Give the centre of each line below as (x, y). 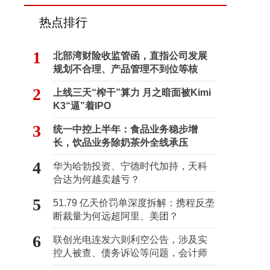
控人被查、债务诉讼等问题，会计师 (130, 253)
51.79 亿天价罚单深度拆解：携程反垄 (134, 203)
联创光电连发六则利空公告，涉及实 (130, 240)
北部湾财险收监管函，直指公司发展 (130, 56)
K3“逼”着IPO (82, 106)
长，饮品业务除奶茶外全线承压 (121, 143)
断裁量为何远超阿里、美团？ (116, 216)
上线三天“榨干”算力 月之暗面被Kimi (132, 93)
